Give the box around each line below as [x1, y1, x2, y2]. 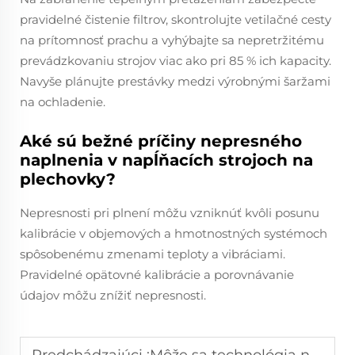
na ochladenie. [20, 94, 105, 109]
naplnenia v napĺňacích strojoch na [20, 151, 313, 170]
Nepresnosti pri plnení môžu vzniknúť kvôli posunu [20, 205, 319, 220]
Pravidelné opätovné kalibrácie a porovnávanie [20, 267, 294, 282]
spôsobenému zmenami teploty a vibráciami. [20, 246, 285, 261]
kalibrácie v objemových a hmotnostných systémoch [20, 226, 327, 241]
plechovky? [20, 170, 116, 189]
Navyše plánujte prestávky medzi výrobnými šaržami [20, 74, 330, 89]
